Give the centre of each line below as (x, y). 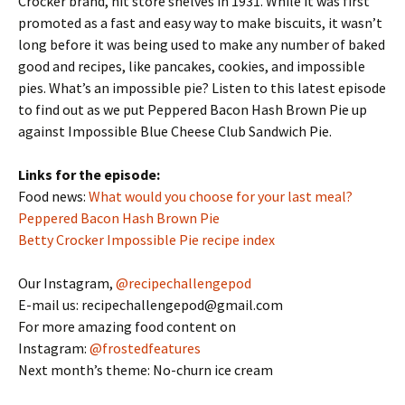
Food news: (53, 196)
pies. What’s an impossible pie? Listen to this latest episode (202, 88)
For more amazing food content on (127, 326)
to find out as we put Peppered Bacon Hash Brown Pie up (193, 109)
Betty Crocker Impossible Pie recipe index (146, 240)
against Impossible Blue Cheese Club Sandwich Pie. (175, 131)
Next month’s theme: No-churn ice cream (146, 370)
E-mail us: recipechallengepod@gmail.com (151, 305)
